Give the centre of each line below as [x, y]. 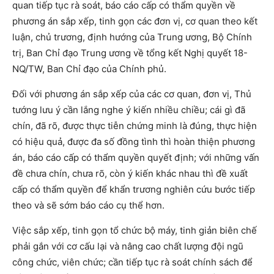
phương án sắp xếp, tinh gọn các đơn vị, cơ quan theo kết [135, 21]
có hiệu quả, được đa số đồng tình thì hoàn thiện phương [134, 142]
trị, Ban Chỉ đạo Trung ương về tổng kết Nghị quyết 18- [130, 53]
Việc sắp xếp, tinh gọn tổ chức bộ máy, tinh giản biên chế [135, 231]
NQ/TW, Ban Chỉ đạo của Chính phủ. [89, 69]
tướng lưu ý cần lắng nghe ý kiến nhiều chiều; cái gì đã [129, 110]
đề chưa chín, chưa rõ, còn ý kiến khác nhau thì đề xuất [130, 174]
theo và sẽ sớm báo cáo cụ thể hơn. [88, 206]
